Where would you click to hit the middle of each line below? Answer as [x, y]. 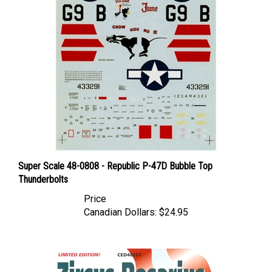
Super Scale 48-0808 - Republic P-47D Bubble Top [115, 154]
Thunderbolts [43, 168]
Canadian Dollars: [120, 200]
